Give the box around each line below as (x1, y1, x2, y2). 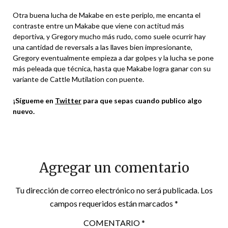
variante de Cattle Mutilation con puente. (13, 75, 144, 83)
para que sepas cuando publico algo (81, 96, 202, 105)
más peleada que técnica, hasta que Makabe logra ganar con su (13, 64, 211, 73)
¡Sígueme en (13, 96, 55, 105)
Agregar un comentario (39, 159, 189, 176)
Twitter (55, 96, 81, 105)
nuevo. (13, 107, 35, 116)
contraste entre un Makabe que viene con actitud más (13, 21, 184, 30)
